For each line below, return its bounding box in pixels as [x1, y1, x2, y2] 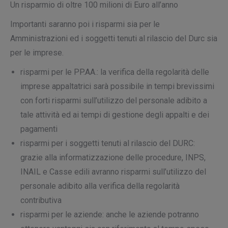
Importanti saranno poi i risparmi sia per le [10, 19, 160, 29]
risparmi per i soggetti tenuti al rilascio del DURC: [20, 138, 195, 148]
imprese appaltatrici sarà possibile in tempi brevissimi [20, 81, 214, 91]
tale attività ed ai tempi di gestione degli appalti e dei [20, 110, 209, 120]
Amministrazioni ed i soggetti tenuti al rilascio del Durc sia [10, 34, 217, 43]
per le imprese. [10, 48, 64, 58]
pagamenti [20, 124, 58, 134]
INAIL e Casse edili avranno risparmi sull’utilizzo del [20, 167, 206, 177]
